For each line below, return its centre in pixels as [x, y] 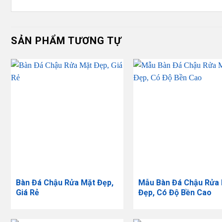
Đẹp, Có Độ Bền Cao [175, 193]
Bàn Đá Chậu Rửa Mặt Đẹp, [64, 183]
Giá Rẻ [27, 193]
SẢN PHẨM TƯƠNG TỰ [66, 40]
